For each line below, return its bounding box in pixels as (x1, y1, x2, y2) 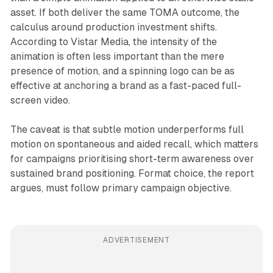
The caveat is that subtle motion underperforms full (10, 124, 244, 136)
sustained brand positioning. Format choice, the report (10, 168, 254, 180)
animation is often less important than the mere (10, 51, 224, 63)
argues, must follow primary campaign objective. (10, 182, 232, 194)
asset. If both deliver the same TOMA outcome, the (10, 7, 239, 19)
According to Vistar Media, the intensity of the (10, 36, 217, 48)
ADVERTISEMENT (103, 236, 170, 245)
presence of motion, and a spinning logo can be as (10, 65, 235, 77)
